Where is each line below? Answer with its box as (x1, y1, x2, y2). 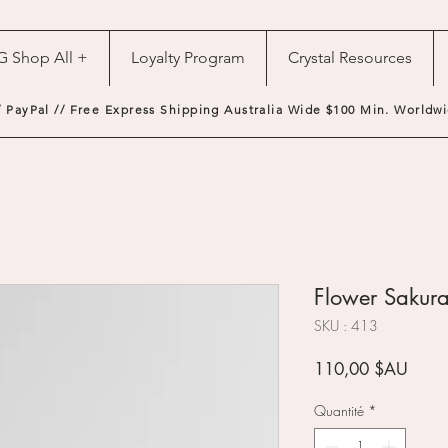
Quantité (314, 401, 364, 421)
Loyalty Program (131, 48, 245, 67)
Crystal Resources (288, 48, 412, 67)
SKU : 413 (314, 316, 378, 336)
